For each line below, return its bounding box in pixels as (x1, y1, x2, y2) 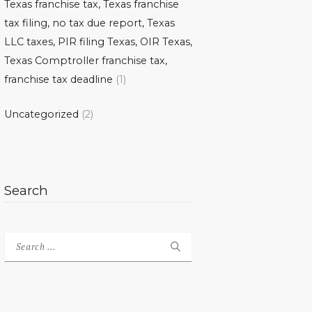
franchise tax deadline (4, 73, 113, 86)
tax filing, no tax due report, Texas (4, 17, 175, 30)
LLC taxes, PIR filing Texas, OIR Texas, (4, 36, 192, 49)
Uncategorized (4, 108, 79, 121)
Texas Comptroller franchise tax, (4, 54, 167, 68)
